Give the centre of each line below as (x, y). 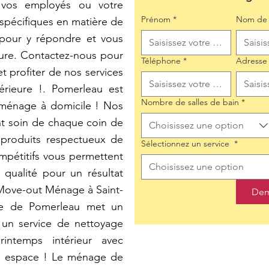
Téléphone (161, 61)
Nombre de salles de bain (190, 102)
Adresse (252, 61)
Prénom (156, 19)
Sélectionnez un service (186, 144)
